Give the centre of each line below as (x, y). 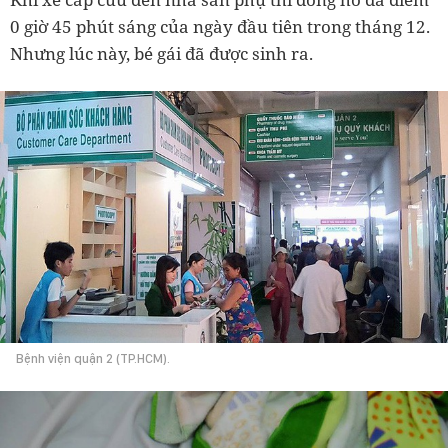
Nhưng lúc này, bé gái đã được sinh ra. (161, 54)
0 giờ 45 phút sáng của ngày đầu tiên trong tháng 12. (220, 27)
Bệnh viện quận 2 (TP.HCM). (93, 359)
